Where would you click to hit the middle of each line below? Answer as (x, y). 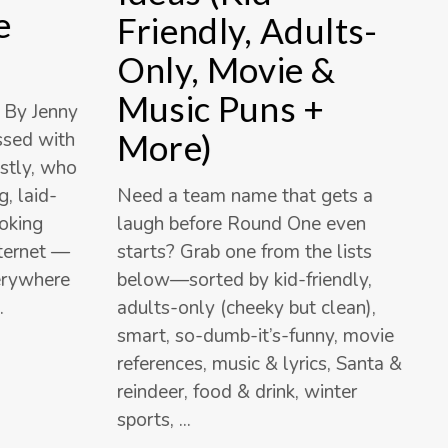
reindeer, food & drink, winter (236, 391)
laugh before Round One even (241, 223)
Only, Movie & (226, 68)
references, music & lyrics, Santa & (259, 363)
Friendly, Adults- (247, 29)
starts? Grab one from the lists (244, 251)
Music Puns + (220, 107)
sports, (147, 419)
